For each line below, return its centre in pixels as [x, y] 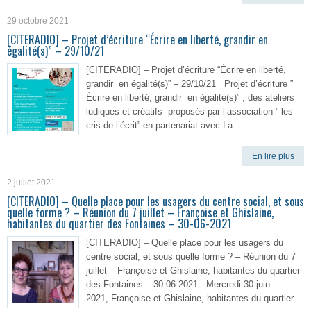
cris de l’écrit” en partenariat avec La [159, 125]
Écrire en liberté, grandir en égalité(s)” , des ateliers [190, 98]
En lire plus [273, 156]
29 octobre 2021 [38, 21]
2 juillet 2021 [31, 183]
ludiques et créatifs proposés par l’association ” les [190, 111]
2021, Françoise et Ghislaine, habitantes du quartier [190, 298]
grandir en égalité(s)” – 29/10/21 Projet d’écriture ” [190, 84]
